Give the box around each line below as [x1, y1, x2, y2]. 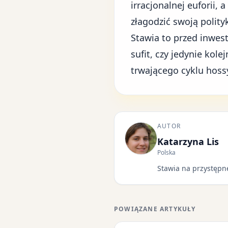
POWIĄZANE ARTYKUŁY [114, 205, 196, 213]
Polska [157, 148, 176, 157]
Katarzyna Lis [157, 135, 219, 148]
